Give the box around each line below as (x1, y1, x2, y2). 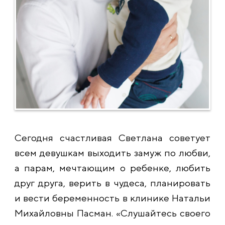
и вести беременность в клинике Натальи (15, 192, 210, 204)
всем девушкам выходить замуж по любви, (15, 147, 210, 159)
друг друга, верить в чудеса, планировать (15, 177, 210, 189)
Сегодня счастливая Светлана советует (15, 132, 210, 144)
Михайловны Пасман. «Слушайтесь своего (15, 207, 210, 219)
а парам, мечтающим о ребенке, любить (15, 162, 210, 174)
